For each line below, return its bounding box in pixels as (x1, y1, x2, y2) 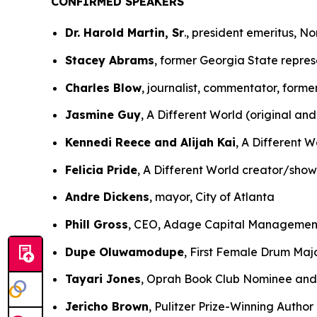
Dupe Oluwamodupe (65, 244, 184, 259)
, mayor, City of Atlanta (149, 190, 275, 204)
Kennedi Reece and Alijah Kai (65, 134, 236, 149)
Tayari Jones (65, 272, 141, 287)
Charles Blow (65, 80, 142, 95)
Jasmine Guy (65, 108, 141, 122)
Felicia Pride (65, 162, 137, 177)
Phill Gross (65, 217, 128, 231)
